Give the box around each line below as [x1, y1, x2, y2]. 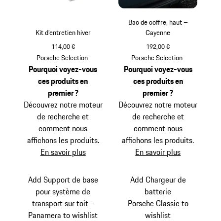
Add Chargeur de [130, 173, 186, 185]
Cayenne [146, 27, 171, 38]
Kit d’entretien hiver [35, 27, 91, 38]
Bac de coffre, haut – [128, 16, 188, 28]
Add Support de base [28, 173, 98, 185]
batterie [145, 185, 172, 197]
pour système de [36, 185, 91, 197]
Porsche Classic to [127, 197, 188, 209]
